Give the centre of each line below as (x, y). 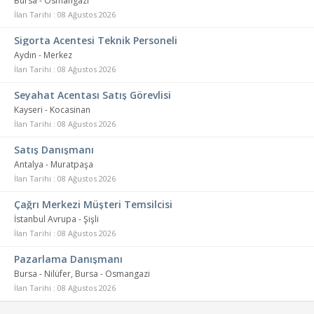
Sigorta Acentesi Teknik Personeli (96, 40)
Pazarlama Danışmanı (68, 259)
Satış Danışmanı (54, 150)
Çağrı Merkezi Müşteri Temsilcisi (93, 204)
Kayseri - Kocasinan (52, 110)
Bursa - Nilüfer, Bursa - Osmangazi (82, 274)
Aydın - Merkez (43, 55)
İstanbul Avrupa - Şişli (56, 219)
